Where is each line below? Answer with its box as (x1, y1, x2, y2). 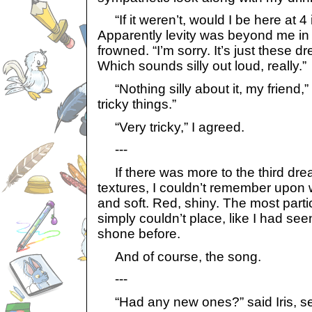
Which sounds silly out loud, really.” (97, 58, 306, 74)
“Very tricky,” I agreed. (97, 119, 244, 134)
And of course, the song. (97, 249, 261, 264)
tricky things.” (97, 96, 176, 111)
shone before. (97, 226, 180, 241)
